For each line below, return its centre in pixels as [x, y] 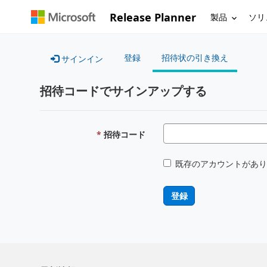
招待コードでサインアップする [124, 90]
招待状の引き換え [195, 58]
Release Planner [153, 17]
